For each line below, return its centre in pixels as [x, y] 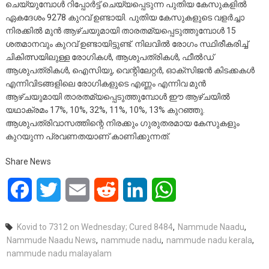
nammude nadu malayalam [59, 253]
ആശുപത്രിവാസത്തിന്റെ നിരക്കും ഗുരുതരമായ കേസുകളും [122, 123]
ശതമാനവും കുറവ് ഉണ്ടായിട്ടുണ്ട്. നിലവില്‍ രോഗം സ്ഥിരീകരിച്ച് [126, 44]
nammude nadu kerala [209, 240]
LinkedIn [165, 189]
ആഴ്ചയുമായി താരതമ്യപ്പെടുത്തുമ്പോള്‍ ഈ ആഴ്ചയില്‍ [117, 96]
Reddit [132, 189]
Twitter [75, 189]
